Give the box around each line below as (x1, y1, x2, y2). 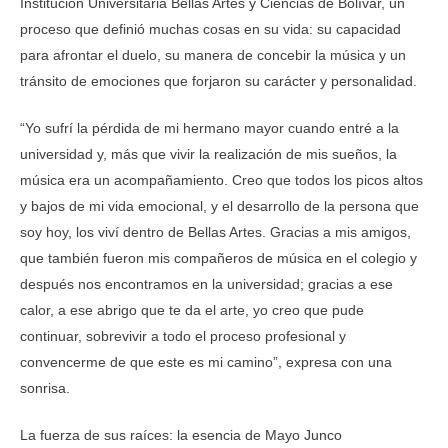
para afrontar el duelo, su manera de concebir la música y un (20, 47, 406, 63)
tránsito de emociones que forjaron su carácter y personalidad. (20, 73, 417, 89)
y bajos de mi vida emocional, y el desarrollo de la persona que (20, 198, 419, 214)
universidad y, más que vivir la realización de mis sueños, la (20, 146, 397, 162)
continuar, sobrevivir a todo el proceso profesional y (20, 328, 346, 344)
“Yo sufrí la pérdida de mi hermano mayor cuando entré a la (20, 120, 399, 136)
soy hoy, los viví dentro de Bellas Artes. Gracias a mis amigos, (20, 224, 411, 240)
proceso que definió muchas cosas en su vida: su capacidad (20, 21, 401, 37)
